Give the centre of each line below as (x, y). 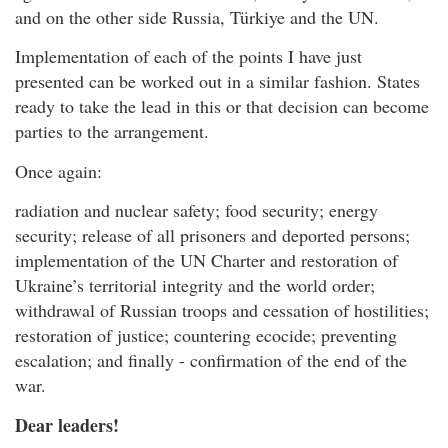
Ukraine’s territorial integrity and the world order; (195, 285)
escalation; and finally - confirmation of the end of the (211, 360)
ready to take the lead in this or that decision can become (222, 106)
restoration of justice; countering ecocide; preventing (206, 335)
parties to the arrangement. (115, 131)
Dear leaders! (67, 424)
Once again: (58, 170)
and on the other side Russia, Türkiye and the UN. (197, 16)
